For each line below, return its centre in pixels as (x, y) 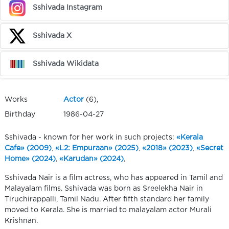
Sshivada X (52, 36)
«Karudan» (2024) (91, 159)
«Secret (210, 148)
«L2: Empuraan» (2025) (97, 148)
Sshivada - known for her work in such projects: (90, 137)
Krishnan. (21, 221)
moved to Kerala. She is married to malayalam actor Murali (108, 210)
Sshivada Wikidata (66, 64)
